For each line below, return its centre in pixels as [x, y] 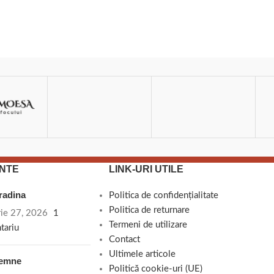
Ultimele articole [142, 254]
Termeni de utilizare [148, 224]
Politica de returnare [149, 210]
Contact [124, 239]
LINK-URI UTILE [146, 169]
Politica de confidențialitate [163, 195]
